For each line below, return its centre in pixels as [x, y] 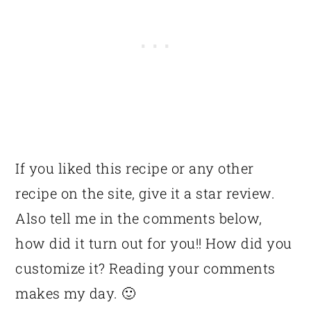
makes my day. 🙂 [76, 293]
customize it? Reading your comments [145, 268]
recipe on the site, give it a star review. [145, 193]
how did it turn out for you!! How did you [154, 243]
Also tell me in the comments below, [139, 218]
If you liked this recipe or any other [135, 168]
